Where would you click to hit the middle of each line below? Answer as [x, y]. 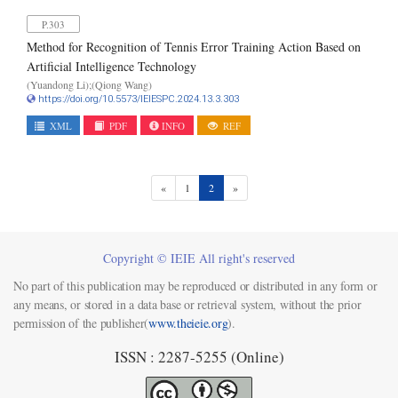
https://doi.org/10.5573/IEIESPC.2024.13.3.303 [139, 99]
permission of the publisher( [81, 323]
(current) [231, 187]
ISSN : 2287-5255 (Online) [199, 357]
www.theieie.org [188, 323]
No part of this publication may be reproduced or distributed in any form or [195, 286]
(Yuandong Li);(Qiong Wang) [89, 84]
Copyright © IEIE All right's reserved [199, 258]
